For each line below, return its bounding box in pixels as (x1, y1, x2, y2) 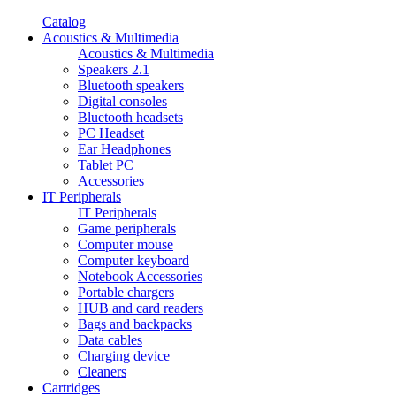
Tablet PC (78, 157, 133, 172)
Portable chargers (78, 285, 174, 300)
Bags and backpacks (78, 316, 192, 331)
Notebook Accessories (78, 269, 202, 284)
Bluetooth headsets (78, 110, 183, 125)
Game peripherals (78, 221, 176, 236)
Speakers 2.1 (78, 62, 149, 77)
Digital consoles (78, 94, 167, 109)
